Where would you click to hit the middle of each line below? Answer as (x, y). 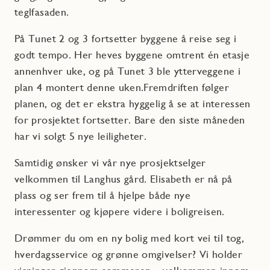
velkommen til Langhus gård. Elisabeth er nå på (124, 178)
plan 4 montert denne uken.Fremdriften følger (122, 87)
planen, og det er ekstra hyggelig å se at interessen (133, 103)
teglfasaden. (42, 11)
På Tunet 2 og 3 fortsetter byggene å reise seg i (126, 38)
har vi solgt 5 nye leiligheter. (81, 136)
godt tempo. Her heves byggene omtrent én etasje (132, 54)
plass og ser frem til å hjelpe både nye (103, 195)
